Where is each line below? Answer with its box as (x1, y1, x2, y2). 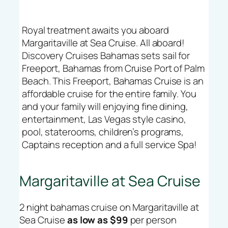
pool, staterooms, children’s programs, (22, 125, 184, 139)
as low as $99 (67, 213, 128, 227)
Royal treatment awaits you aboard (22, 23, 169, 37)
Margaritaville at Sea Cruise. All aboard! (22, 36, 185, 50)
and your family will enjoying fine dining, (22, 100, 188, 113)
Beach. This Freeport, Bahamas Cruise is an (22, 74, 204, 88)
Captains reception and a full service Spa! (22, 138, 197, 152)
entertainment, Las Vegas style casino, (22, 112, 187, 126)
